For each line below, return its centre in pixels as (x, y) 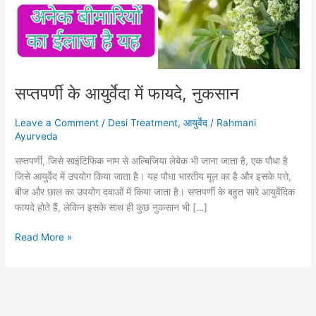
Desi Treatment (143, 122)
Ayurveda (37, 136)
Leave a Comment (57, 122)
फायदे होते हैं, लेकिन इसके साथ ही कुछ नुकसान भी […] (111, 207)
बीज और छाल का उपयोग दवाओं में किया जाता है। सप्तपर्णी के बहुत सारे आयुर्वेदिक (155, 192)
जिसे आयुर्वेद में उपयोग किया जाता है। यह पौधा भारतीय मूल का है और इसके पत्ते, (153, 176)
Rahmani (237, 122)
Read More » (44, 237)
